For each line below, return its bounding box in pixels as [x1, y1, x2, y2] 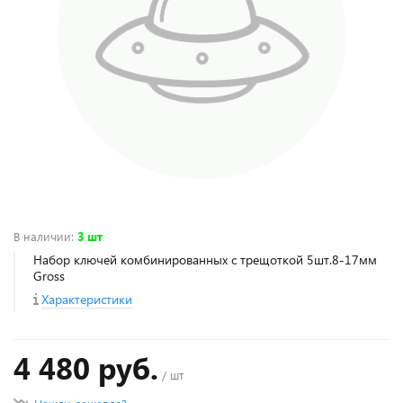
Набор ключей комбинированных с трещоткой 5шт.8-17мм [33, 251, 377, 268]
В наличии [13, 228, 71, 244]
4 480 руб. [13, 347, 158, 388]
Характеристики [41, 291, 132, 308]
